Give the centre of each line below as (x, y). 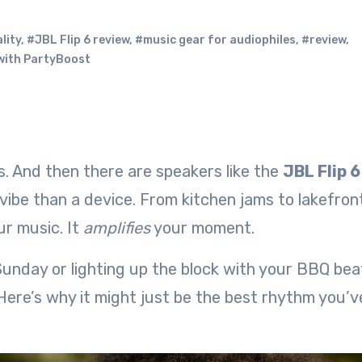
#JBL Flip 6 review (78, 40)
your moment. (202, 228)
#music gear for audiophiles (215, 40)
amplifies (117, 228)
